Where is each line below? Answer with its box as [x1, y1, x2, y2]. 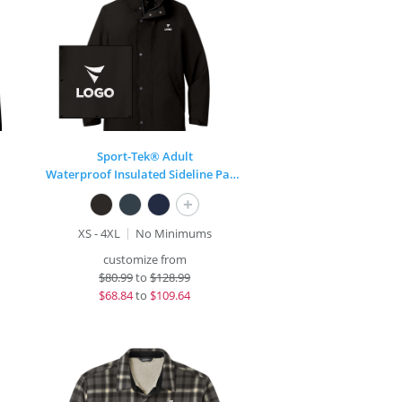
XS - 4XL [77, 225, 120, 241]
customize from [102, 251, 187, 267]
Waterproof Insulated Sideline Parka [230, 166, 240, 182]
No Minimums [135, 225, 212, 241]
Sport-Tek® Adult [96, 148, 193, 164]
